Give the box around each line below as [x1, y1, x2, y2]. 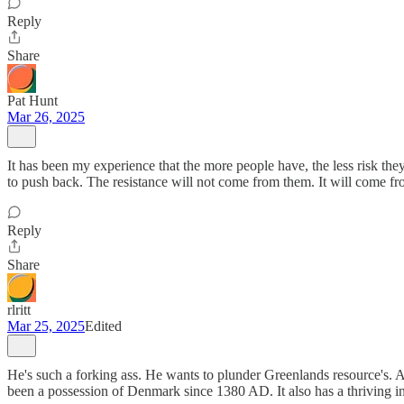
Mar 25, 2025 [7, 318, 85, 334]
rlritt [7, 302, 31, 317]
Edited [85, 318, 122, 334]
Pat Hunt [7, 93, 58, 108]
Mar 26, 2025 [7, 109, 85, 124]
